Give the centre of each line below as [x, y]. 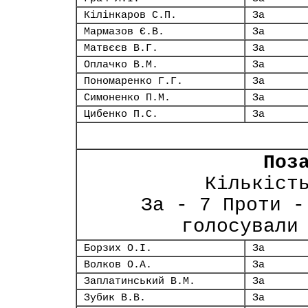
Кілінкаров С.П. [130, 15]
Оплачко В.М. [121, 65]
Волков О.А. [118, 265]
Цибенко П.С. [121, 114]
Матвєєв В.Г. [121, 48]
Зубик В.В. [115, 298]
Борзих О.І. [118, 248]
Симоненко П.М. [127, 98]
